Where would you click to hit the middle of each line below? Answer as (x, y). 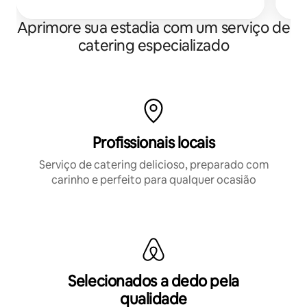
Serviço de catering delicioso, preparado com (153, 164)
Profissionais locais (153, 143)
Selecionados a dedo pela (153, 281)
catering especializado (153, 45)
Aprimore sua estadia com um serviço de (153, 27)
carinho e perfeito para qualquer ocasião (153, 180)
